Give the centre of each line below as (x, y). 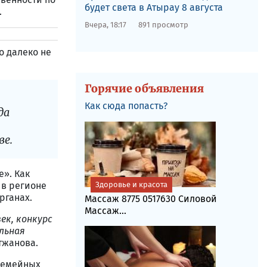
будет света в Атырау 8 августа (153, 7)
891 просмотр (163, 25)
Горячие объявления (144, 89)
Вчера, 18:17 (105, 25)
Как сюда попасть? (126, 106)
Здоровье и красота (131, 184)
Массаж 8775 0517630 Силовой (150, 199)
